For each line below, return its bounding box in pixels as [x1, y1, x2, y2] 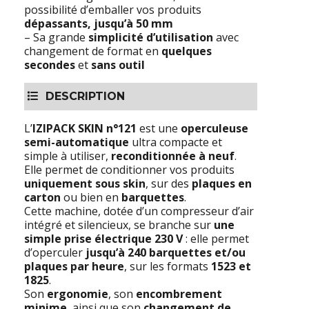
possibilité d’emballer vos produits [24, 1, 201, 17]
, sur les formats [124, 258, 211, 274]
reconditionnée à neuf [111, 148, 235, 163]
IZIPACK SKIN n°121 [32, 120, 137, 136]
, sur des [146, 175, 192, 191]
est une [137, 120, 181, 136]
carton [24, 189, 61, 205]
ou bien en [61, 189, 121, 205]
